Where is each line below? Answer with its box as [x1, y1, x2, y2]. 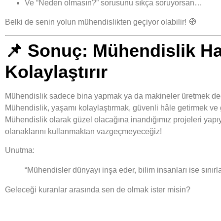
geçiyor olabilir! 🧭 [131, 17, 196, 26]
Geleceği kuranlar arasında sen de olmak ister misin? [5, 185, 190, 194]
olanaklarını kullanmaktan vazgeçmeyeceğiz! [5, 127, 162, 136]
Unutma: [5, 146, 35, 155]
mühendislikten [78, 17, 131, 26]
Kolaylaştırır [5, 61, 108, 82]
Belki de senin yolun [5, 17, 78, 26]
